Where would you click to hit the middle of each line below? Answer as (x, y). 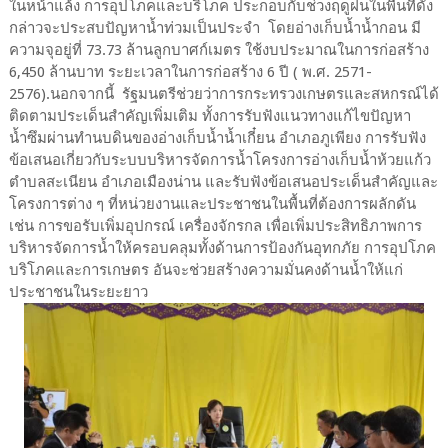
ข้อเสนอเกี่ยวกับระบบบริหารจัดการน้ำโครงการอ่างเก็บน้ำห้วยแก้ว (219, 159)
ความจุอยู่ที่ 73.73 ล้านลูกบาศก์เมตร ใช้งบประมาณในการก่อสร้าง (218, 49)
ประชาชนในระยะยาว (78, 291)
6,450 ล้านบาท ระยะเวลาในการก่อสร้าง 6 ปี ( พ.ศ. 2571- (190, 71)
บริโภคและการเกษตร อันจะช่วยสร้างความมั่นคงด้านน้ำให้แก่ (205, 269)
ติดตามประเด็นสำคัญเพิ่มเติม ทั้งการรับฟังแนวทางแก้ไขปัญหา (209, 115)
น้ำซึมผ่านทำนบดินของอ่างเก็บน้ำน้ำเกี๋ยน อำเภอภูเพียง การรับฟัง (217, 137)
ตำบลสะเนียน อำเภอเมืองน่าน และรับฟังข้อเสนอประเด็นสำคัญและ (223, 181)
